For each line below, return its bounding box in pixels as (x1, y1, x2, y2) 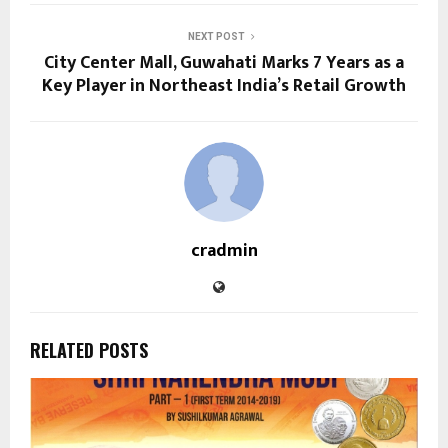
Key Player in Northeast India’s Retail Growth (42, 71, 406, 102)
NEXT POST (187, 31, 245, 43)
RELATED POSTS (30, 337, 148, 364)
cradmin (190, 236, 258, 267)
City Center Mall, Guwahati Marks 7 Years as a (44, 48, 404, 79)
